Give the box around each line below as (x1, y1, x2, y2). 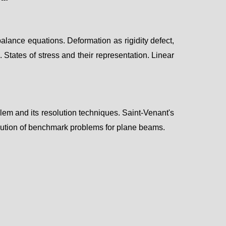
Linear (151, 50, 175, 60)
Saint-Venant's (122, 108, 175, 117)
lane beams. (121, 123, 167, 132)
